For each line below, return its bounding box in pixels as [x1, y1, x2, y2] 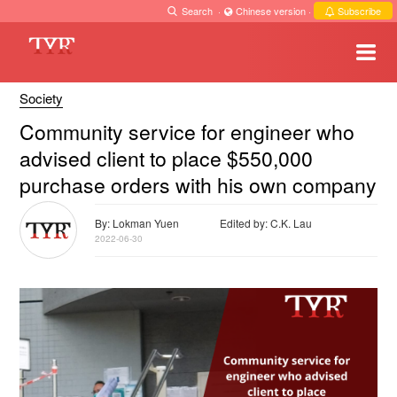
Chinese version [233, 4, 308, 18]
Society [19, 89, 63, 107]
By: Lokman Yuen [95, 214, 179, 230]
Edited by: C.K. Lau [219, 214, 312, 230]
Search [179, 4, 215, 18]
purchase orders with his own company [19, 170, 377, 199]
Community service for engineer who [19, 117, 354, 146]
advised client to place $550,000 [19, 144, 313, 173]
